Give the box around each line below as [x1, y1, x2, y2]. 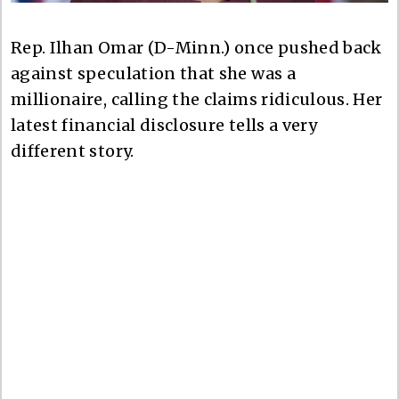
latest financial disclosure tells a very [11, 114, 318, 135]
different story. [11, 140, 134, 161]
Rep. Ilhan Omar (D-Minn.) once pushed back [11, 37, 382, 58]
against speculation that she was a [11, 62, 296, 84]
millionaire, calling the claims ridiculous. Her [11, 88, 383, 110]
